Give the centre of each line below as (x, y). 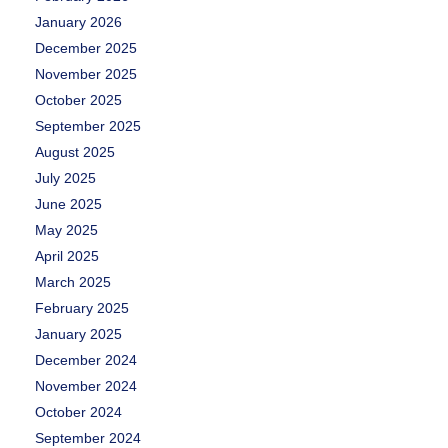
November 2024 (86, 386)
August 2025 (75, 152)
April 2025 (67, 256)
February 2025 (82, 308)
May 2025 (66, 230)
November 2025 (86, 74)
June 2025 (68, 204)
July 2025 (65, 178)
